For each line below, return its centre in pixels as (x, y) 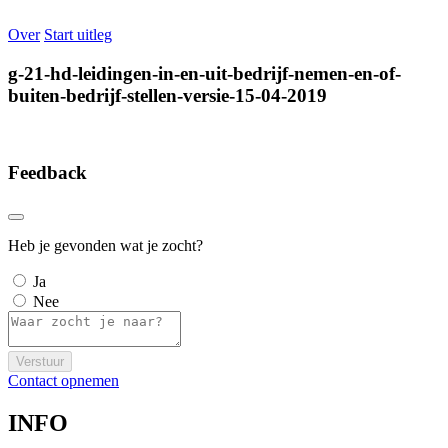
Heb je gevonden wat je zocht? (105, 245)
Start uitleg (78, 34)
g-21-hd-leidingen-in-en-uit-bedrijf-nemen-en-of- (204, 73)
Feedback (47, 173)
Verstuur (40, 361)
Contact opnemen (63, 380)
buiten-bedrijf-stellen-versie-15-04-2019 (167, 95)
